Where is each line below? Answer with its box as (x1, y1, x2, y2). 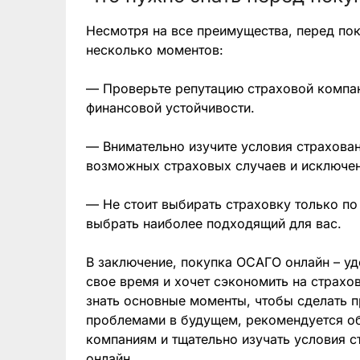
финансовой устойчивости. (86, 100, 255, 117)
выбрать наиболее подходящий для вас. (86, 215, 342, 232)
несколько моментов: (86, 42, 223, 59)
